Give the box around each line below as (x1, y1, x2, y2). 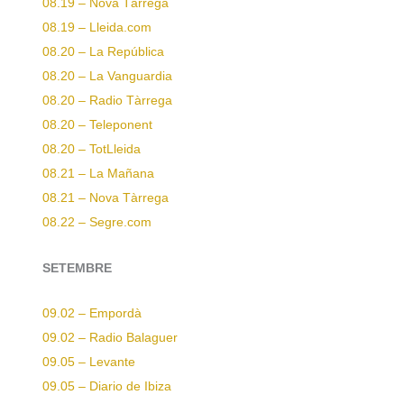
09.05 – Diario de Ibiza (42, 380, 171, 394)
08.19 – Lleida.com (42, 20, 151, 34)
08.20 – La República (42, 44, 164, 59)
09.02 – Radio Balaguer (42, 331, 178, 345)
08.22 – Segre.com (42, 215, 151, 229)
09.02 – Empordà (42, 307, 142, 321)
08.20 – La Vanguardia (42, 69, 172, 83)
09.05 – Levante (42, 355, 135, 370)
